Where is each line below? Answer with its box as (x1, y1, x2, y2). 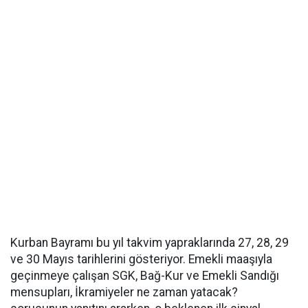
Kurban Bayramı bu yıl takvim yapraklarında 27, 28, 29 (10, 236, 289, 250)
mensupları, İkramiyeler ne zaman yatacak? (10, 285, 238, 299)
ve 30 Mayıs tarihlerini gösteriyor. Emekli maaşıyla (10, 252, 272, 266)
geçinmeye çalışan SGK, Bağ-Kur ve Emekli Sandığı (10, 269, 279, 283)
